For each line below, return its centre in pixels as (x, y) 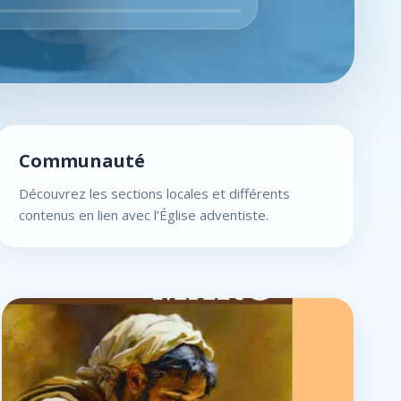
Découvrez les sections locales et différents (154, 193)
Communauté (82, 161)
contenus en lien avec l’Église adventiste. (144, 215)
